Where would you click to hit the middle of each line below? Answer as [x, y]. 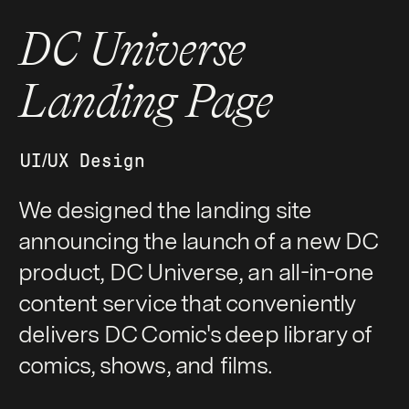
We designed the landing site [164, 210]
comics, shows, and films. [147, 365]
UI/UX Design [82, 161]
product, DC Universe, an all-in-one [195, 272]
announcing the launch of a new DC [198, 241]
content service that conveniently [186, 303]
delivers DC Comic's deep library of [194, 334]
